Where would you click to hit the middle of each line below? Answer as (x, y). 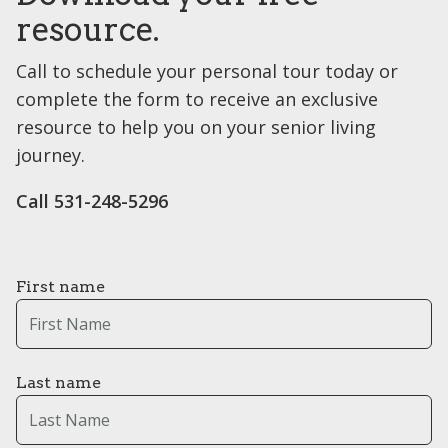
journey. (50, 155)
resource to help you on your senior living (196, 127)
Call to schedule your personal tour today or (207, 71)
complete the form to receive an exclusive (197, 99)
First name (60, 287)
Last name (58, 383)
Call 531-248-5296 (92, 201)
